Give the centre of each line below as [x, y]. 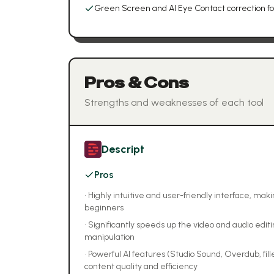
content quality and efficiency [141, 266]
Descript [123, 149]
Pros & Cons [137, 83]
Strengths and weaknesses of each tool [174, 102]
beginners [104, 208]
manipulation [109, 237]
